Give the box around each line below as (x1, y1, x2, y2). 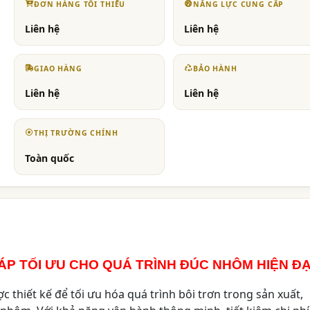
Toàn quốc (25, 151, 75, 165)
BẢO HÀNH (193, 64, 237, 74)
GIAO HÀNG (34, 64, 82, 74)
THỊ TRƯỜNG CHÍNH (34, 128, 118, 138)
